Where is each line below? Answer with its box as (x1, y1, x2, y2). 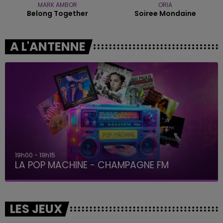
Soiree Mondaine (134, 8, 197, 18)
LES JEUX (10, 201, 62, 218)
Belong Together (27, 8, 89, 18)
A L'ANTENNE (10, 38, 86, 55)
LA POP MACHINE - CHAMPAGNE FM (15, 158, 169, 172)
